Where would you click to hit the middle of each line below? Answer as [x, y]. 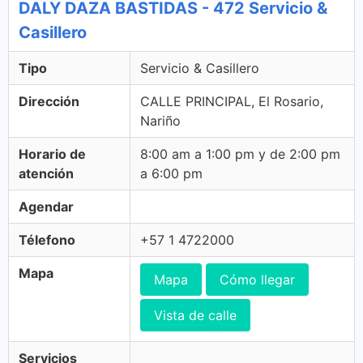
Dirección [49, 101]
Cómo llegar [257, 280]
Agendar [46, 207]
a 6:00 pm [171, 173]
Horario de [52, 154]
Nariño [160, 121]
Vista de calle [195, 315]
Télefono [47, 240]
